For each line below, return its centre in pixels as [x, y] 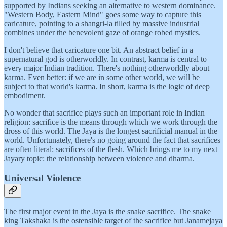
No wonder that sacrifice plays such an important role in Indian [104, 113]
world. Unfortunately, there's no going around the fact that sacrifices [112, 140]
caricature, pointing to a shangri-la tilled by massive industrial [102, 24]
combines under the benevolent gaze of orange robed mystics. [102, 33]
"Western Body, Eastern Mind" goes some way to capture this [103, 15]
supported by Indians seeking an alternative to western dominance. [110, 6]
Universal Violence [42, 178]
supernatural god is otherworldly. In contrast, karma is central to [105, 59]
